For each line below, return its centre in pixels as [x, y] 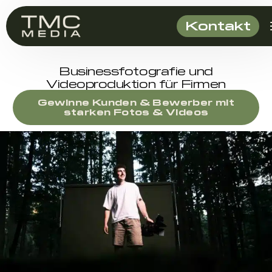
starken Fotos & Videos [136, 112]
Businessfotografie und [136, 71]
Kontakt [218, 25]
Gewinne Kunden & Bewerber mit [136, 102]
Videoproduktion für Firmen [136, 83]
